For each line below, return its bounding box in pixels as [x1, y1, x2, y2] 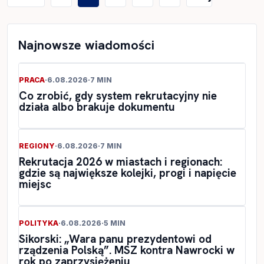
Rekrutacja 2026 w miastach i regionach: [19, 154, 222, 170]
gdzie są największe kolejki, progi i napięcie [19, 166, 236, 181]
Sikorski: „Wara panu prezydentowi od [19, 232, 212, 247]
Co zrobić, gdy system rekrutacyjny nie [19, 88, 217, 104]
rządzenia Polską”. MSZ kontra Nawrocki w [19, 243, 235, 258]
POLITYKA [19, 219, 58, 228]
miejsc [19, 177, 51, 192]
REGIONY [19, 141, 55, 151]
